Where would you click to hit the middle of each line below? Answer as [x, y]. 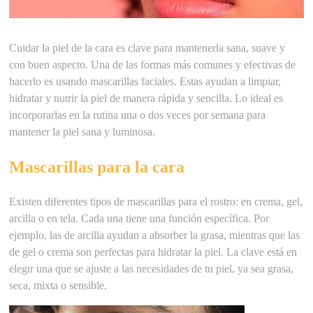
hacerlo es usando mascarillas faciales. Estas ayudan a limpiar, [145, 81]
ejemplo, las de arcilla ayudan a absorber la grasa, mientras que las [155, 235]
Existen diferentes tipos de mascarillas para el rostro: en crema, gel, [156, 201]
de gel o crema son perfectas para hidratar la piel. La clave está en [153, 252]
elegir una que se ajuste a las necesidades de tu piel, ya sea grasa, [152, 268]
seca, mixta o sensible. [60, 285]
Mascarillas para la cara [97, 167]
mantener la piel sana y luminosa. [84, 131]
